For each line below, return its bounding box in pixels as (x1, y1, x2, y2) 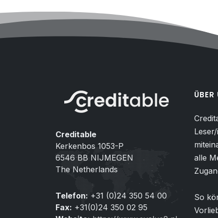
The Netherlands (55, 164, 118, 174)
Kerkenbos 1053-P (55, 141, 124, 151)
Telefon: (55, 191, 88, 200)
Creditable (55, 129, 96, 139)
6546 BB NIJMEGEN (55, 153, 133, 163)
